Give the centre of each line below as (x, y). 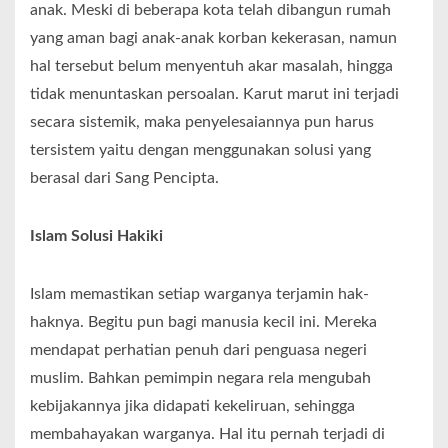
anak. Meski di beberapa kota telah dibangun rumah (210, 10)
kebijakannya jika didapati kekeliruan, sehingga (192, 406)
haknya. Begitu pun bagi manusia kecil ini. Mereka (203, 322)
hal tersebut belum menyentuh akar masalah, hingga (211, 66)
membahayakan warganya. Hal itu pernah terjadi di (207, 434)
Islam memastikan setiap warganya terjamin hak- (199, 294)
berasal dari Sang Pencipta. (124, 178)
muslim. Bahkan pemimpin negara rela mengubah (200, 378)
